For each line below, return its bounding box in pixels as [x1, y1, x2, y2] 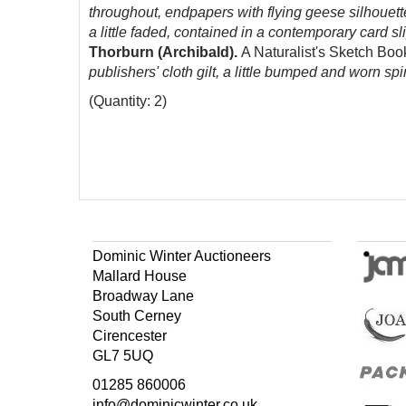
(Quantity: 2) [89, 93, 167, 109]
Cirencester [92, 328, 167, 343]
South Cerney [92, 308, 181, 324]
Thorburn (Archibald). [89, 44, 241, 60]
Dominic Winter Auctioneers [92, 248, 271, 264]
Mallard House [92, 268, 187, 284]
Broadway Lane [92, 288, 194, 304]
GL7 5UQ [92, 348, 153, 363]
